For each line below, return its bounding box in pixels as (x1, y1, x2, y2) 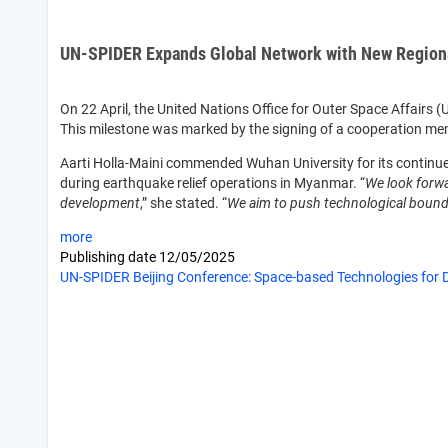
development (60, 195, 140, 212)
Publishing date (60, 249, 159, 266)
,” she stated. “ (140, 195, 227, 212)
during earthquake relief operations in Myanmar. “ (60, 175, 365, 192)
